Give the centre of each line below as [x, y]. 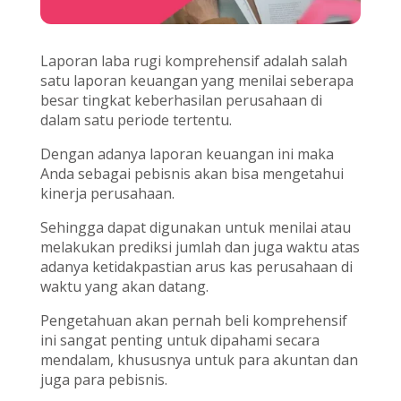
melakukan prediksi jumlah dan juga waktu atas [200, 247]
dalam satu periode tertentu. [136, 119]
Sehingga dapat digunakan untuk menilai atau [195, 227]
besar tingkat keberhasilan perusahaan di [181, 100]
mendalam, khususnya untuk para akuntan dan [199, 359]
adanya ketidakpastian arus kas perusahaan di [196, 266]
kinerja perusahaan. [107, 193]
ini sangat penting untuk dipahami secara [179, 340]
